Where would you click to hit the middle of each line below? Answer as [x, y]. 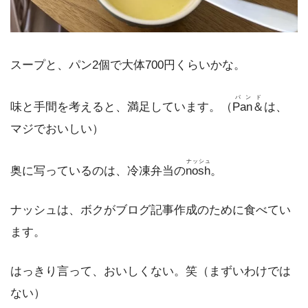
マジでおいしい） [57, 129]
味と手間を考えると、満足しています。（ [121, 107]
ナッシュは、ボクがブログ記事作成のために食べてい [151, 210]
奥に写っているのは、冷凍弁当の [98, 171]
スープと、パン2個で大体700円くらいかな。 [128, 65]
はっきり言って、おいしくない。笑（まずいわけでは [151, 272]
